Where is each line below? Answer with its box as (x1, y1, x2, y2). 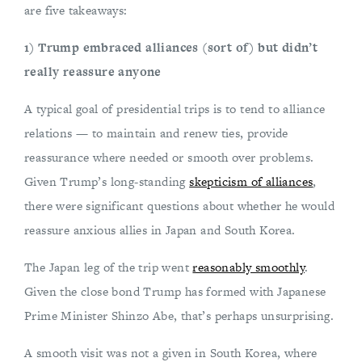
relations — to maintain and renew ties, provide (24, 124, 288, 141)
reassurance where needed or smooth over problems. (24, 149, 314, 166)
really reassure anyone (24, 63, 162, 80)
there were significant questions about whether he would (24, 197, 335, 214)
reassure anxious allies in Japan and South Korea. (24, 221, 296, 238)
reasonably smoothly (192, 259, 305, 276)
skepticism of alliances (189, 173, 314, 190)
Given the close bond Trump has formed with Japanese (24, 283, 326, 300)
